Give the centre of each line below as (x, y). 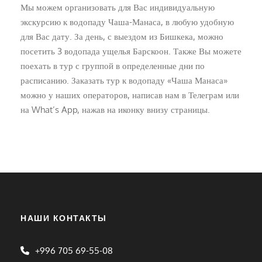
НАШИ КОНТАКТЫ (64, 218)
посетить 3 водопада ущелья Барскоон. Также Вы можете (131, 51)
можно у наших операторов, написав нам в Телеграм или (130, 95)
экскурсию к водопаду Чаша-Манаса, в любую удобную (127, 22)
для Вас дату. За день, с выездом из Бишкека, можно (122, 36)
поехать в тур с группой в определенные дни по (113, 65)
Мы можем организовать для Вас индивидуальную (118, 7)
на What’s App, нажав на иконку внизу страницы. (115, 109)
